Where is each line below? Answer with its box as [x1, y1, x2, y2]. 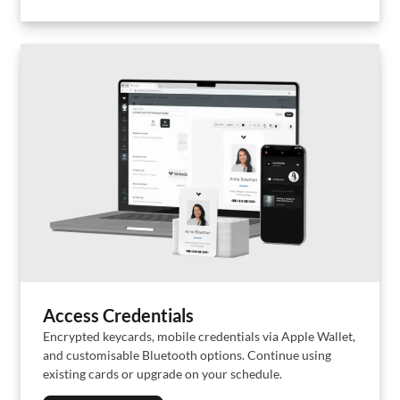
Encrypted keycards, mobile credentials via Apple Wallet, [43, 329, 355, 344]
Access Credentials [43, 304, 194, 326]
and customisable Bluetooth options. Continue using [43, 347, 331, 362]
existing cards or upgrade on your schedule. [43, 366, 282, 381]
